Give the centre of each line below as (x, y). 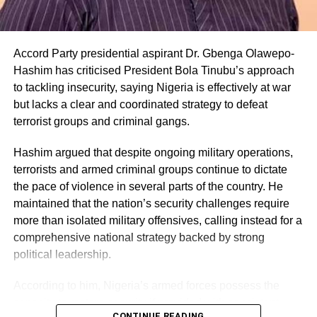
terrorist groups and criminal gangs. (101, 122)
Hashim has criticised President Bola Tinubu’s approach (154, 71)
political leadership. (62, 255)
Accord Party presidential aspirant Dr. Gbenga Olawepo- (154, 54)
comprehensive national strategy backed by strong (139, 238)
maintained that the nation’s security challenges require (151, 204)
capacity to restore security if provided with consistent (146, 303)
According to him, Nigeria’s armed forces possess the (146, 286)
